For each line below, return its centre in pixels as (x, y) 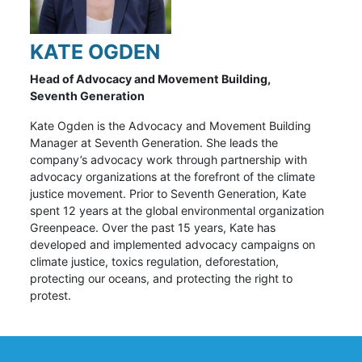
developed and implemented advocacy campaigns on (173, 245)
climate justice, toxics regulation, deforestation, (155, 262)
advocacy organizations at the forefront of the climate (173, 177)
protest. (51, 296)
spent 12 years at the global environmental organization (177, 211)
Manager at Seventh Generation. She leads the (154, 143)
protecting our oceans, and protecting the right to (162, 279)
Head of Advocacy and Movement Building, (151, 79)
